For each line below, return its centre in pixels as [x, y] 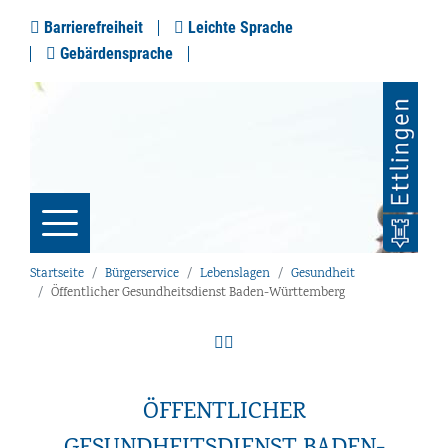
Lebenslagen [235, 274]
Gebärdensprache [114, 53]
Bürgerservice [142, 274]
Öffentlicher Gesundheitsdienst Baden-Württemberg [198, 293]
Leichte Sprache [238, 27]
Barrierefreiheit [91, 27]
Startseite [57, 274]
